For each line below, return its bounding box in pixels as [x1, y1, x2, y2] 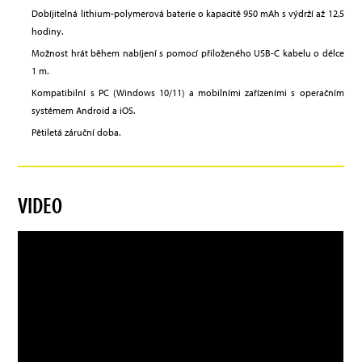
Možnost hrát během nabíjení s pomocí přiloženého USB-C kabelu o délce [32, 47, 344, 60]
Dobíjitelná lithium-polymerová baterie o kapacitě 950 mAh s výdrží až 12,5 [32, 7, 344, 20]
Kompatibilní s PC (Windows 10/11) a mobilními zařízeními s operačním [32, 86, 344, 99]
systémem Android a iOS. [32, 104, 136, 117]
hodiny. [32, 25, 64, 38]
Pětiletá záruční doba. [32, 126, 121, 139]
